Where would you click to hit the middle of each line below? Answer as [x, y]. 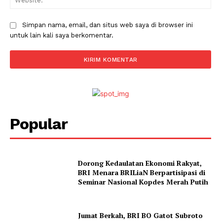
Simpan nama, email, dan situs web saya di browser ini [108, 25]
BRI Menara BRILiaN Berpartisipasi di [142, 173]
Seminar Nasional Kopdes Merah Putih [143, 182]
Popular [39, 124]
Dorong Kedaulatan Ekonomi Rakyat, [140, 163]
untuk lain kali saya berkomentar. [62, 36]
